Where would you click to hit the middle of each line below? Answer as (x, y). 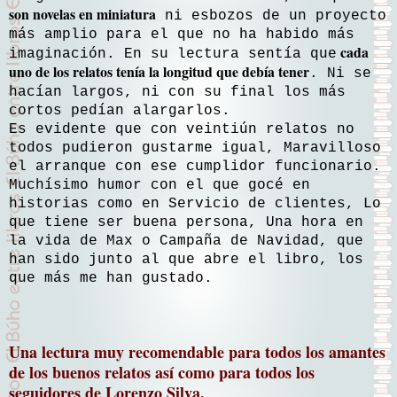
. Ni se (340, 74)
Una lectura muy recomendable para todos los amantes (197, 352)
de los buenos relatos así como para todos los (162, 373)
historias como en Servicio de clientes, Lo (195, 204)
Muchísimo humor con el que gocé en (160, 186)
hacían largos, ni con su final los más (177, 93)
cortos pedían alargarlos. (120, 111)
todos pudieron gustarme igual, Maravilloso (195, 148)
